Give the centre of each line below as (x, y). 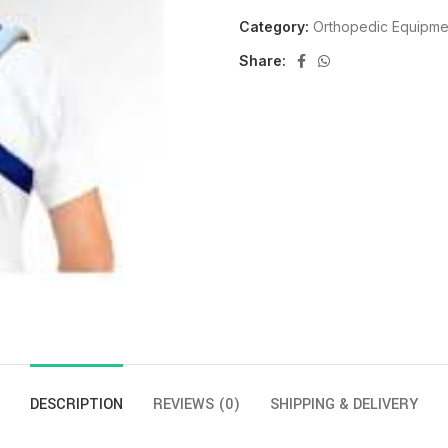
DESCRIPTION (76, 404)
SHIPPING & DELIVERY (344, 404)
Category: (274, 26)
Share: (262, 60)
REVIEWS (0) (196, 404)
